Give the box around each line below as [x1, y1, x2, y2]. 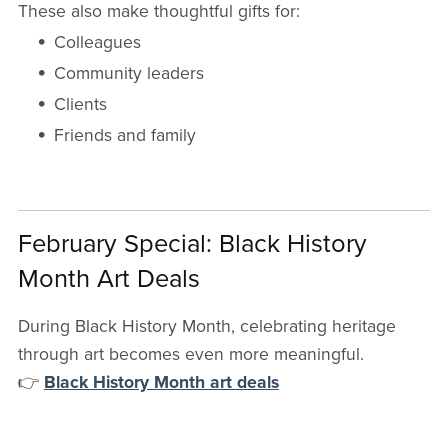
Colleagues [54, 32, 142, 54]
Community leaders [54, 63, 205, 85]
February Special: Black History [17, 229, 367, 260]
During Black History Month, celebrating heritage [17, 316, 396, 338]
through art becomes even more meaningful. [17, 344, 364, 366]
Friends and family [54, 125, 197, 147]
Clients [54, 94, 108, 116]
